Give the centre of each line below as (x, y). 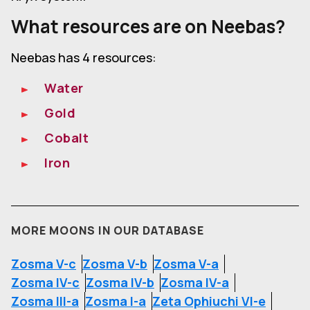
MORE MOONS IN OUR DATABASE (108, 231)
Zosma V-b (115, 264)
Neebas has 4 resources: (84, 58)
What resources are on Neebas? (148, 27)
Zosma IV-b (120, 283)
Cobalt (67, 138)
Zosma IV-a (195, 283)
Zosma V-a (186, 264)
